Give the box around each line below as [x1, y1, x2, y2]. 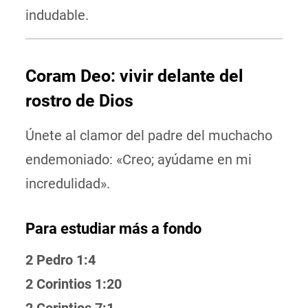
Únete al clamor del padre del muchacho [25, 127, 272, 144]
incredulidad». [25, 175, 110, 192]
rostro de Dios [25, 91, 133, 111]
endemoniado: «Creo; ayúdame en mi [25, 151, 252, 168]
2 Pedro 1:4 [25, 252, 96, 268]
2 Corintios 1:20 [25, 276, 122, 292]
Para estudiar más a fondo [25, 220, 201, 237]
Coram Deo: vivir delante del [25, 66, 243, 86]
